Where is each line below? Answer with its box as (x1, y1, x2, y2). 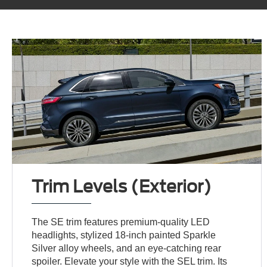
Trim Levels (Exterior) (32, 176, 212, 197)
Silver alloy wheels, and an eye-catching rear (32, 243, 222, 253)
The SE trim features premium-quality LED (32, 216, 210, 227)
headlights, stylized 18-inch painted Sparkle (32, 229, 216, 240)
